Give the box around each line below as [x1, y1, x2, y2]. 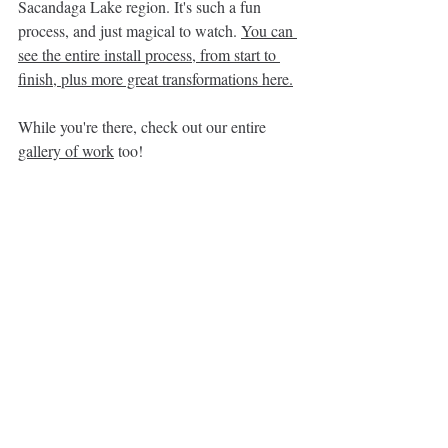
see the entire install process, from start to [18, 44, 280, 65]
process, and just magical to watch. [18, 20, 241, 41]
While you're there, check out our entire [18, 116, 270, 137]
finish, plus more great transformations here [18, 68, 289, 89]
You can [241, 20, 297, 41]
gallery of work [18, 140, 114, 161]
